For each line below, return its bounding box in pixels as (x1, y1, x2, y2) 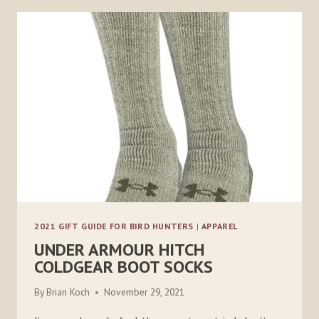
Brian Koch (46, 286, 90, 299)
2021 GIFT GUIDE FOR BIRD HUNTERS (34, 220, 194, 231)
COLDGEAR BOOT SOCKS (34, 255, 213, 278)
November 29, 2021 (104, 286, 185, 299)
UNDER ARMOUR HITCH (34, 238, 204, 261)
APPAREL (201, 220, 239, 231)
